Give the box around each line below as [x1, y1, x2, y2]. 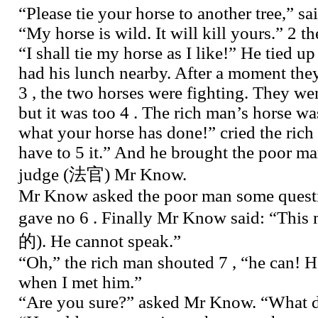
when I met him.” [18, 272, 142, 292]
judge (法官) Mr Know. [18, 164, 187, 184]
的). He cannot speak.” [18, 231, 181, 251]
